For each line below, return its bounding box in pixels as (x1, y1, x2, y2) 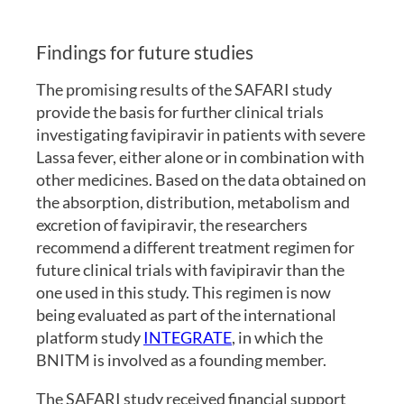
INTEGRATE (143, 327, 232, 348)
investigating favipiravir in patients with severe (36, 124, 365, 145)
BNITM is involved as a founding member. (36, 350, 326, 371)
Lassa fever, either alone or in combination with (36, 147, 364, 168)
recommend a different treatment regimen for (36, 237, 354, 258)
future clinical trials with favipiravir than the (36, 260, 344, 280)
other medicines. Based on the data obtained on (36, 170, 366, 190)
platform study (36, 327, 143, 348)
